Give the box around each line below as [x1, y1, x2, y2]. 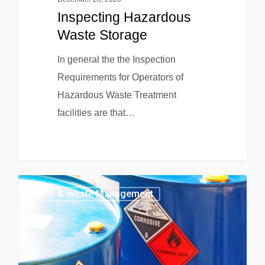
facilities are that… [57, 107, 135, 118]
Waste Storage [57, 27, 147, 43]
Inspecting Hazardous [57, 9, 191, 25]
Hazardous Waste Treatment [57, 89, 176, 100]
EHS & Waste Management [37, 188, 153, 200]
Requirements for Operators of [57, 72, 183, 82]
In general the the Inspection [57, 54, 176, 64]
